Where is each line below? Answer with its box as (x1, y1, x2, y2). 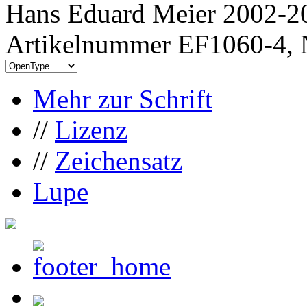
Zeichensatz (55, 145, 182, 175)
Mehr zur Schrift (33, 84, 212, 114)
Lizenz (55, 114, 127, 145)
